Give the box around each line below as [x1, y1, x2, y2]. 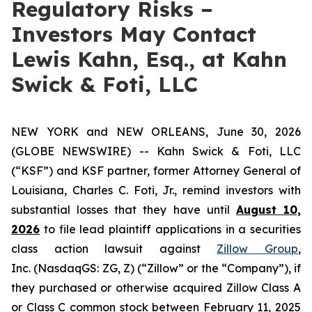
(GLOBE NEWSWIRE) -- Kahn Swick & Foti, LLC [11, 144, 301, 158]
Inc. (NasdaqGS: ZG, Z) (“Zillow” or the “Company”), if [11, 261, 301, 275]
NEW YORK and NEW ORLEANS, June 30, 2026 [11, 125, 301, 139]
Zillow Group [217, 242, 299, 256]
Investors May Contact [11, 21, 256, 47]
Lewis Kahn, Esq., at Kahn [11, 46, 287, 72]
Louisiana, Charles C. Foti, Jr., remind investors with [11, 183, 301, 197]
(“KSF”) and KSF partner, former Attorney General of [11, 164, 301, 178]
